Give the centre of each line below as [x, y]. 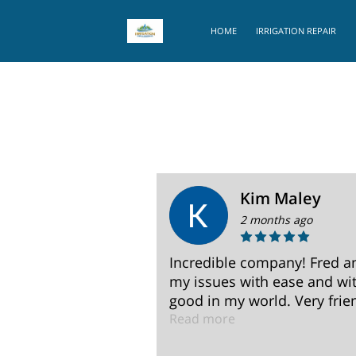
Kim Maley [281, 198]
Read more [202, 319]
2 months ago [276, 220]
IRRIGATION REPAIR [296, 31]
